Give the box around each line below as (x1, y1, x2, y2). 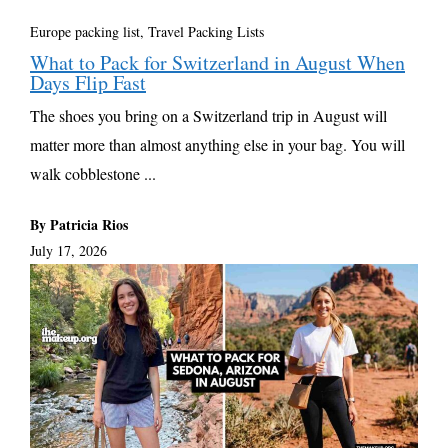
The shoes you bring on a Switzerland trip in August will (30, 104, 387, 126)
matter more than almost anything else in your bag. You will (30, 133, 405, 155)
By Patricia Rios (30, 213, 128, 235)
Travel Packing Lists (148, 21, 264, 41)
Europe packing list (30, 21, 140, 41)
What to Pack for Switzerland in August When (30, 48, 405, 76)
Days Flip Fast (30, 68, 146, 96)
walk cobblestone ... (30, 162, 156, 184)
